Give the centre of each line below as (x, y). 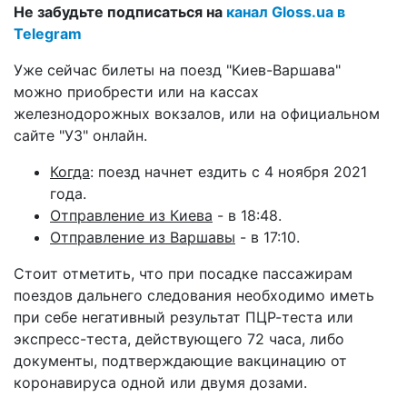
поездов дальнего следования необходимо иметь (194, 295)
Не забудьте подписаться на (120, 11)
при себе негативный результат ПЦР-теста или (184, 317)
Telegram (48, 33)
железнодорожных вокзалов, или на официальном (197, 113)
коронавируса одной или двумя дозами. (160, 382)
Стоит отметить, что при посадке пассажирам (183, 273)
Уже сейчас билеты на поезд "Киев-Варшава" (177, 69)
